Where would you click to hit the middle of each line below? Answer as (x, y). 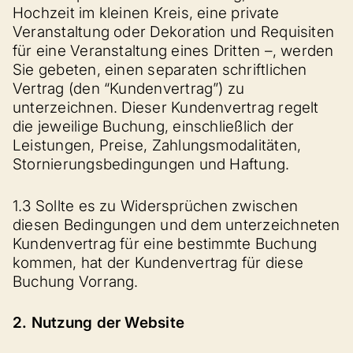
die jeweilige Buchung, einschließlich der (154, 126)
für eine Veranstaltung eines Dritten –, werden (173, 51)
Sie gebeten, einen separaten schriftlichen (160, 70)
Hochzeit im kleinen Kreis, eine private (146, 13)
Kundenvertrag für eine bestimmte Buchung (165, 243)
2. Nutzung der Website (99, 323)
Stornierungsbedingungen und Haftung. (151, 164)
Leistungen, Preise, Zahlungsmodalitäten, (157, 145)
